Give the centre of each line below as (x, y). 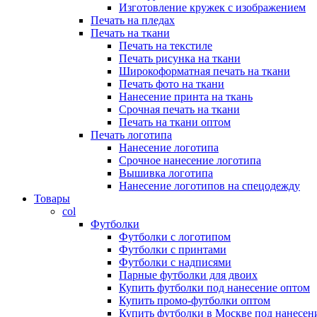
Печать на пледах (133, 20)
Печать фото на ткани (172, 84)
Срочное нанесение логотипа (190, 160)
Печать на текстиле (166, 46)
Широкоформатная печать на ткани (204, 71)
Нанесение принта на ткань (186, 97)
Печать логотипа (131, 135)
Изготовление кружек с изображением (212, 7)
